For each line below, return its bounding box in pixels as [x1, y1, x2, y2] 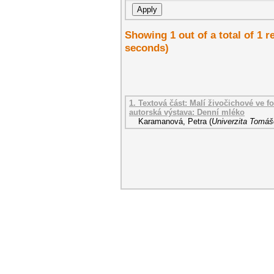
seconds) [125, 42, 169, 54]
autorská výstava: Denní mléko [129, 108, 245, 117]
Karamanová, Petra [138, 117, 207, 127]
